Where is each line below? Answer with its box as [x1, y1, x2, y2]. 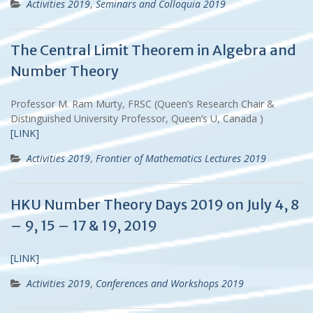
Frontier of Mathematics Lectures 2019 [96, 151, 266, 165]
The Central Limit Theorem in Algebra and [10, 41, 296, 59]
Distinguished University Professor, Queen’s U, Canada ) [10, 111, 263, 125]
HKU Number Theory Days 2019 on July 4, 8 [10, 195, 299, 213]
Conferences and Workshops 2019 [96, 276, 244, 290]
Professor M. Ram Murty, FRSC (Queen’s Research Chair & [10, 96, 275, 110]
